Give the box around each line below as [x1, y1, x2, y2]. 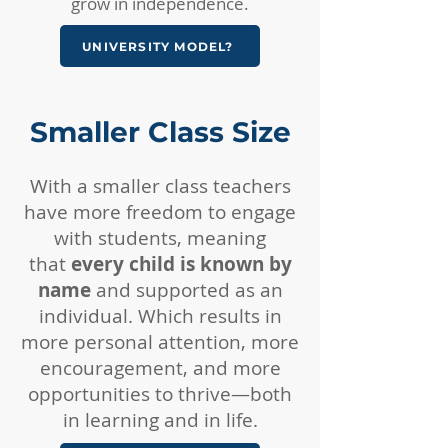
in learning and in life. [62, 407, 258, 433]
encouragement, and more [39, 355, 281, 381]
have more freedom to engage [24, 199, 296, 225]
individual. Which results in [38, 303, 282, 329]
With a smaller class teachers [29, 173, 291, 199]
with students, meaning [54, 225, 266, 251]
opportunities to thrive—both [28, 381, 292, 407]
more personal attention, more [21, 329, 299, 355]
